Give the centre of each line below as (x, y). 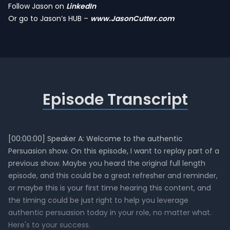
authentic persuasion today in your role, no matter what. (110, 213)
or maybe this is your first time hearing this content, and (110, 188)
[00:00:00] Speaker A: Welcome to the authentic (95, 139)
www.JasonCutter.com (132, 18)
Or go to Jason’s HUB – (49, 18)
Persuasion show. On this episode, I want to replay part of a (114, 151)
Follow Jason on (37, 6)
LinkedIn (81, 6)
